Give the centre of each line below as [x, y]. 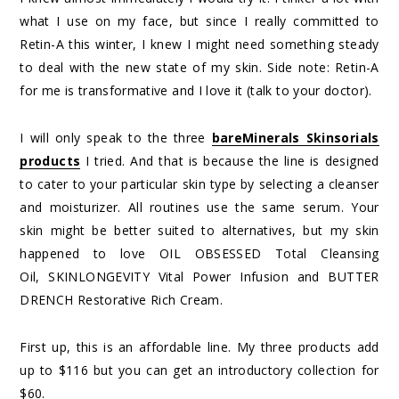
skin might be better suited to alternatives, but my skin [199, 230]
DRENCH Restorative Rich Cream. [121, 299]
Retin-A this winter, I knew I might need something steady [199, 44]
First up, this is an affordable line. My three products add [199, 346]
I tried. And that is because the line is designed [230, 160]
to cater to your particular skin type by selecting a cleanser [199, 183]
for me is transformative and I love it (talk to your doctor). [196, 90]
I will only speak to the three [116, 137]
